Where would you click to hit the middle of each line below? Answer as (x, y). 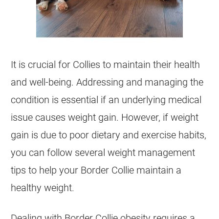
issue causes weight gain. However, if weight (105, 117)
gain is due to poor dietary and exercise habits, (109, 135)
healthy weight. (43, 188)
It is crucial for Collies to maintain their (93, 65)
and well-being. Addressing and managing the (107, 82)
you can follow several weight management (103, 153)
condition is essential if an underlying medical (106, 100)
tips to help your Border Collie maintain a (96, 170)
